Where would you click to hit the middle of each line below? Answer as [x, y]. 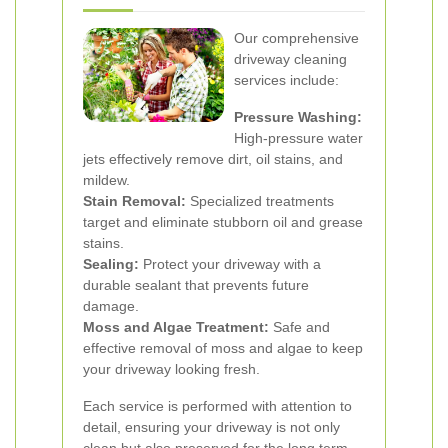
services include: [286, 80]
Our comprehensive [296, 38]
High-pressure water [298, 138]
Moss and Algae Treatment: [176, 327]
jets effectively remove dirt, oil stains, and [213, 159]
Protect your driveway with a [230, 264]
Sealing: [111, 264]
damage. [111, 306]
